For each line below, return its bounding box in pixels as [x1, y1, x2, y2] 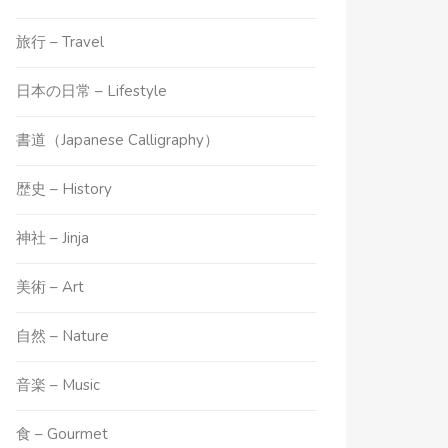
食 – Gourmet [16, 424, 109, 444]
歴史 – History [16, 179, 113, 199]
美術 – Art [16, 277, 85, 297]
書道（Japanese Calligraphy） [16, 130, 220, 150]
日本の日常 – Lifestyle [16, 81, 168, 101]
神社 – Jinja [16, 228, 90, 248]
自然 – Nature [16, 326, 110, 346]
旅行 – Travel [16, 32, 105, 52]
